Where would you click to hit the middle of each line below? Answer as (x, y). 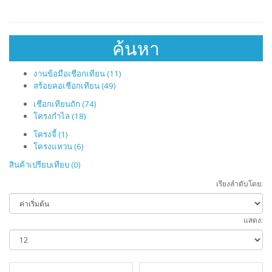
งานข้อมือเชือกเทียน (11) (77, 73)
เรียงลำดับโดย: (240, 184)
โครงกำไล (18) (60, 116)
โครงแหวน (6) (59, 146)
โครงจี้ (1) (51, 134)
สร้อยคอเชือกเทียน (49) (75, 86)
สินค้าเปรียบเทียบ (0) (45, 165)
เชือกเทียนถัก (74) (65, 104)
